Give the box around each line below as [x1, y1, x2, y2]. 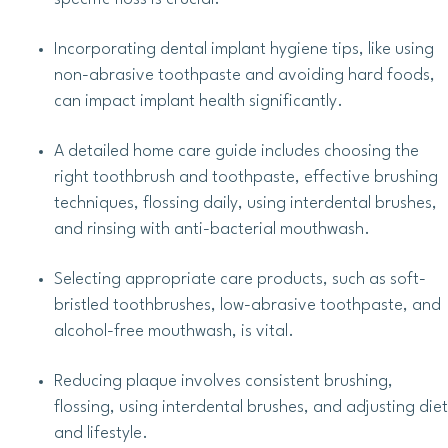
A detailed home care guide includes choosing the [54, 143, 419, 161]
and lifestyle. [54, 425, 148, 443]
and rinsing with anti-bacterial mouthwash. [54, 221, 370, 239]
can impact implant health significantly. [54, 93, 343, 111]
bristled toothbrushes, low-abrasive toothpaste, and [54, 297, 441, 315]
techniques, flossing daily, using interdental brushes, [54, 195, 437, 213]
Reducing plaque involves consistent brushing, [54, 373, 393, 391]
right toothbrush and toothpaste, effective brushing [54, 169, 438, 187]
